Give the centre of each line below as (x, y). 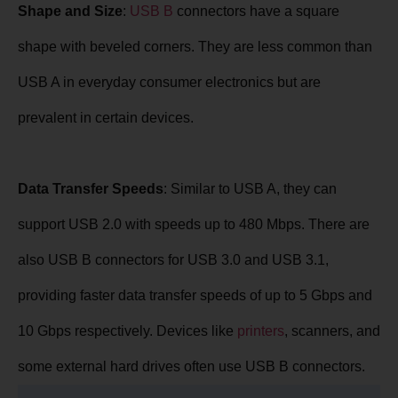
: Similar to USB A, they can (250, 189)
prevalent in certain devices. (106, 118)
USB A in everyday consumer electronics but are (169, 83)
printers (261, 331)
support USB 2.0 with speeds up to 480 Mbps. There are (194, 225)
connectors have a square (256, 12)
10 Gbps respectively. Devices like (127, 331)
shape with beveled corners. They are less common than (195, 47)
